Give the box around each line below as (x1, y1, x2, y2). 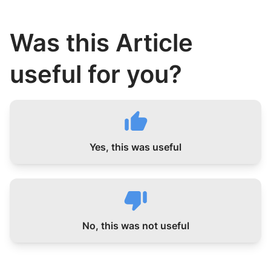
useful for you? (10, 59, 182, 89)
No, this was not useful (82, 220, 189, 232)
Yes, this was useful (90, 141, 181, 153)
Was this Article (10, 28, 193, 57)
